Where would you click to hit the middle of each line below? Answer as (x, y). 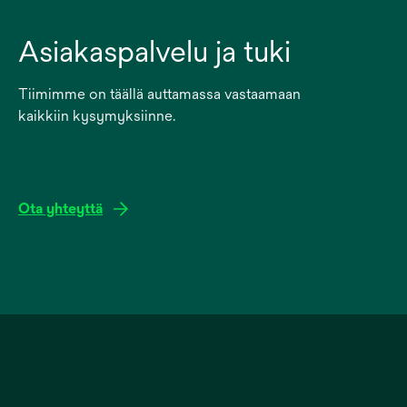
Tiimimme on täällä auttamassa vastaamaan (159, 94)
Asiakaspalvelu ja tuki (154, 51)
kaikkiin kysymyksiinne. (97, 116)
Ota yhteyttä (60, 208)
